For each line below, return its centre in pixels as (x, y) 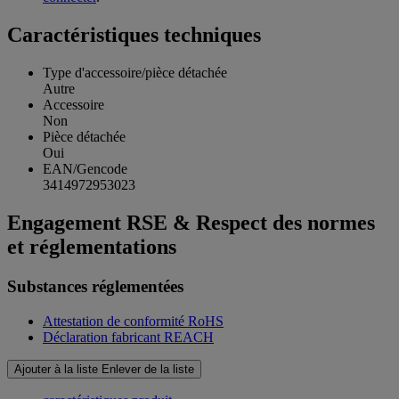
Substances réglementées (95, 287)
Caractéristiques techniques (134, 35)
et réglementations (92, 247)
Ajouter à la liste (56, 369)
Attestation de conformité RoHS (133, 321)
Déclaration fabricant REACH (128, 337)
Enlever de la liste (148, 369)
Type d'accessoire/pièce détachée (135, 73)
